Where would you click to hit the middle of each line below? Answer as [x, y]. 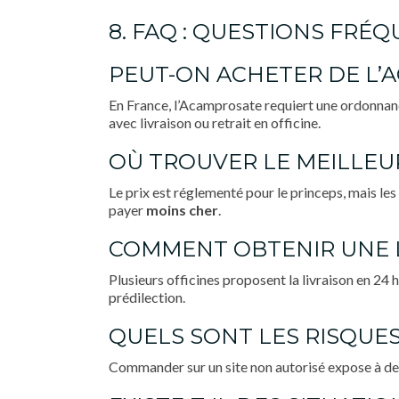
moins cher [182, 210]
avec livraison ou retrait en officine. [215, 122]
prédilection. [147, 297]
